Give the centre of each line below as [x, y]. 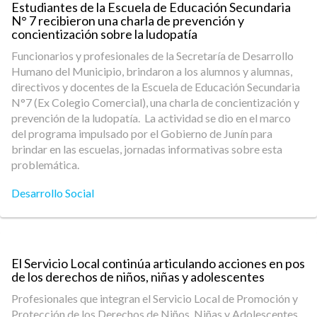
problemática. [46, 165]
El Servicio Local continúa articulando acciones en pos [158, 263]
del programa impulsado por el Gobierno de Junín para [142, 133]
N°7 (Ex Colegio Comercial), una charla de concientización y [155, 102]
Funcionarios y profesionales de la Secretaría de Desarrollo [152, 56]
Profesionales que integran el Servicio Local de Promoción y [155, 298]
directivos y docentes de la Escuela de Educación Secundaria [156, 87]
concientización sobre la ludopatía [104, 34]
